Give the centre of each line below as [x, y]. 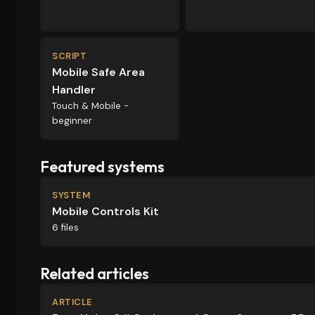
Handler [74, 90]
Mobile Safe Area [98, 72]
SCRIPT [70, 56]
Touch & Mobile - [90, 106]
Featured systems [102, 167]
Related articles [95, 274]
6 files [65, 227]
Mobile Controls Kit [105, 211]
